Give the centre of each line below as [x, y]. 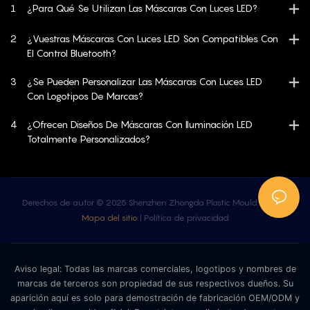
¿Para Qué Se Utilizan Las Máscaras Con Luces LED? [142, 8]
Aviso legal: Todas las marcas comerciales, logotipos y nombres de [155, 269]
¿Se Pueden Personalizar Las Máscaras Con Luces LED [145, 82]
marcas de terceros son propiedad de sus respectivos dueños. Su [155, 284]
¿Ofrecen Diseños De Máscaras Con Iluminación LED [140, 125]
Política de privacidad [186, 218]
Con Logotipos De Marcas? [85, 96]
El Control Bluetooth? [72, 53]
